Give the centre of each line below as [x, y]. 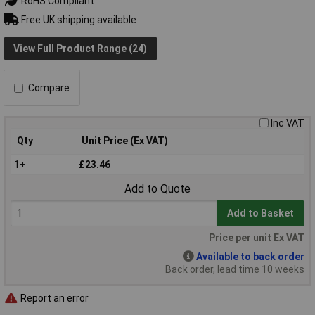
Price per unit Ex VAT [257, 238]
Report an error [53, 298]
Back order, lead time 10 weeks [235, 270]
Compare [49, 88]
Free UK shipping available [77, 19]
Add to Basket [261, 213]
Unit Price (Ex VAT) [125, 141]
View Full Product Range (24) [81, 48]
